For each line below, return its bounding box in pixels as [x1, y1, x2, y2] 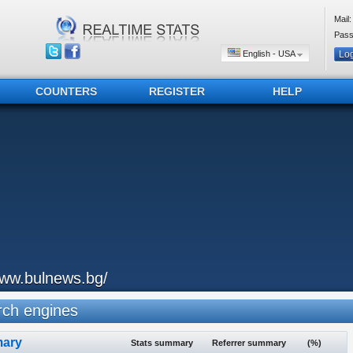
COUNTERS [35, 85, 97, 98]
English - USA [240, 49, 297, 58]
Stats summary [131, 338, 193, 347]
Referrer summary [212, 338, 286, 347]
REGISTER [148, 85, 205, 98]
